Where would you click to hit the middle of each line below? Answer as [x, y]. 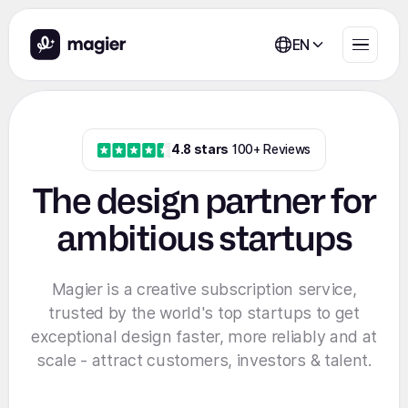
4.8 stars [200, 150]
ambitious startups [204, 238]
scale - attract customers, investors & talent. [204, 361]
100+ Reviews [270, 150]
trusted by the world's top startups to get [204, 313]
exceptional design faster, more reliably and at [204, 337]
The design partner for [204, 200]
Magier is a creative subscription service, [204, 290]
